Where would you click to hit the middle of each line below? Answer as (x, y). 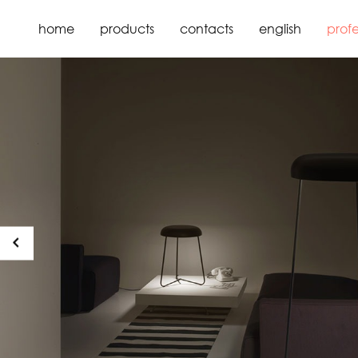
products (127, 29)
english (280, 29)
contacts (207, 29)
